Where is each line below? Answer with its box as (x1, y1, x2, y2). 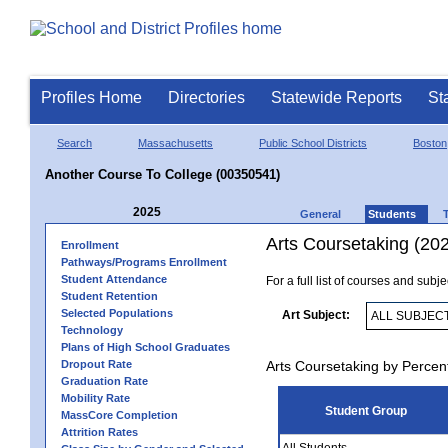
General (300, 207, 341, 220)
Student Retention (61, 289, 158, 302)
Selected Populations (61, 306, 173, 319)
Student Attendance (61, 272, 167, 285)
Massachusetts (138, 136, 213, 149)
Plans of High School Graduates (61, 340, 230, 353)
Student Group (324, 403, 407, 418)
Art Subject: (282, 307, 350, 322)
